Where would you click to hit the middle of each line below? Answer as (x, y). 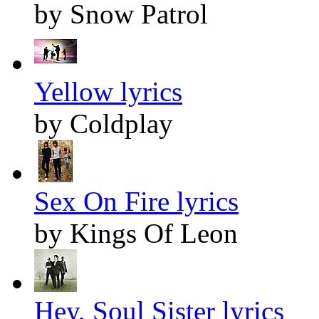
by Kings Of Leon (136, 234)
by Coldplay (104, 124)
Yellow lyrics (108, 92)
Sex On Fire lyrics (136, 202)
